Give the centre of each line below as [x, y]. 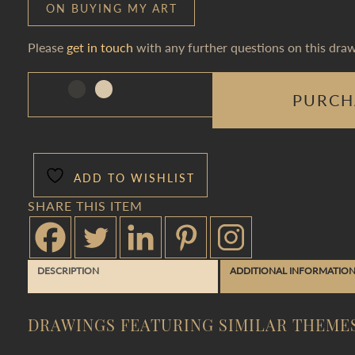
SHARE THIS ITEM [86, 206]
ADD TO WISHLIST [135, 177]
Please [48, 47]
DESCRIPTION [69, 270]
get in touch [100, 47]
